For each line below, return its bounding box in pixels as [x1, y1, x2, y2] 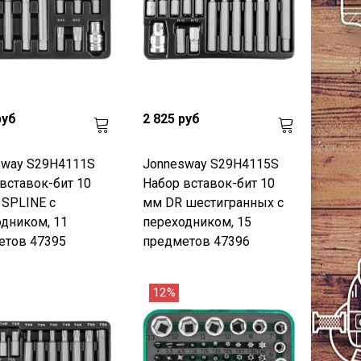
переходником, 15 [143, 214, 252, 230]
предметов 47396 [143, 233, 251, 249]
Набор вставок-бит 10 [143, 175, 276, 191]
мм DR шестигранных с [143, 194, 284, 210]
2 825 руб [143, 110, 201, 127]
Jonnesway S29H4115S [143, 156, 280, 172]
